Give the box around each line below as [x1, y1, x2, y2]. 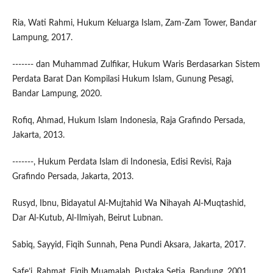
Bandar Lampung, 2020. [12, 89, 102, 98]
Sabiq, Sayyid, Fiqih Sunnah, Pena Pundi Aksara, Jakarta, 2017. [12, 241, 246, 250]
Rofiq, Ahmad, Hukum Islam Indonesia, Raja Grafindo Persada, [12, 116, 245, 125]
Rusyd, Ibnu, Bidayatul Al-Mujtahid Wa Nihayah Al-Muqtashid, [12, 199, 246, 208]
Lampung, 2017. [12, 33, 73, 42]
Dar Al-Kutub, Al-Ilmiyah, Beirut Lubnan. [12, 214, 163, 223]
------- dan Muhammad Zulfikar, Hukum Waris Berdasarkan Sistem [12, 60, 260, 69]
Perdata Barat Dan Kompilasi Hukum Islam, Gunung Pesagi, [12, 74, 233, 83]
